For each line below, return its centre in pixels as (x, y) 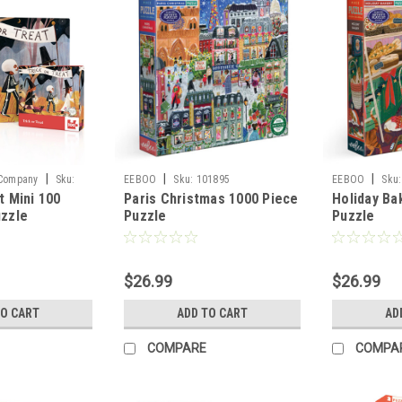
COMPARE (177, 349)
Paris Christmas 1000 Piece (211, 199)
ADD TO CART (213, 314)
